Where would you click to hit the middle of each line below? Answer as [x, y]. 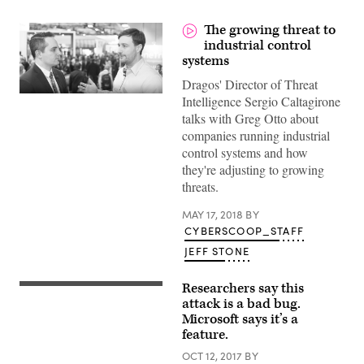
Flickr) [33, 325]
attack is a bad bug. [241, 304]
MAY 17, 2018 [214, 214]
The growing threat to [270, 30]
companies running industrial [256, 135]
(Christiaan [45, 291]
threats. [200, 186]
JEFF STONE [217, 251]
